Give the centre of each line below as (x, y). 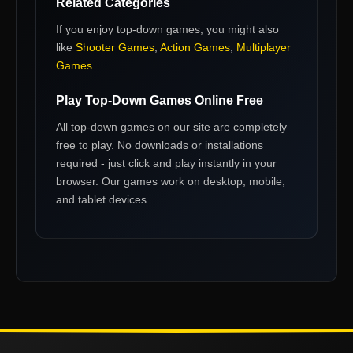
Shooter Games (115, 47)
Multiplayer (264, 47)
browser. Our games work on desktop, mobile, (171, 181)
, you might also (240, 29)
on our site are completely (221, 127)
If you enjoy (86, 29)
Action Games (195, 47)
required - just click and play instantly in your (166, 163)
